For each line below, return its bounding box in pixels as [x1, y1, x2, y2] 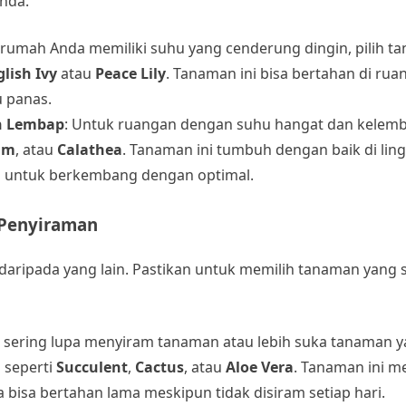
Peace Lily [95, 63, 166, 83]
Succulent [56, 356, 128, 377]
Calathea [57, 139, 122, 159]
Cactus [135, 356, 184, 377]
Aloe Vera [226, 356, 294, 377]
